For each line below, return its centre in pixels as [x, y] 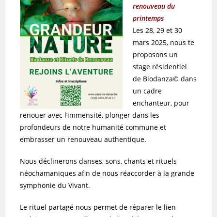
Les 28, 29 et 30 [158, 30]
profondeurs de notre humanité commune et [93, 127]
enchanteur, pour [161, 103]
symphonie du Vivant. [55, 185]
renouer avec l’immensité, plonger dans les [90, 115]
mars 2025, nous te [164, 42]
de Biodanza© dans [165, 78]
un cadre [147, 91]
